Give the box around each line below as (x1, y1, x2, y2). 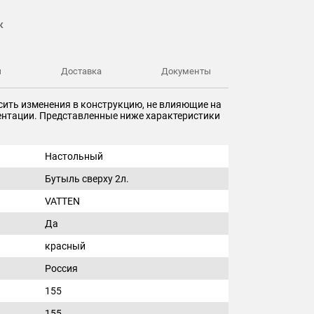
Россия (45, 263, 78, 274)
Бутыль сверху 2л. (45, 173, 129, 184)
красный (45, 240, 86, 252)
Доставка (60, 66, 102, 76)
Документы (161, 66, 211, 76)
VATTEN (45, 196, 80, 207)
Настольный (45, 151, 103, 162)
